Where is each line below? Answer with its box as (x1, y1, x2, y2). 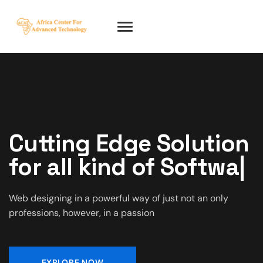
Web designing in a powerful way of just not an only (9, 191, 228, 204)
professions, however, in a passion (9, 206, 154, 219)
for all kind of (9, 151, 160, 182)
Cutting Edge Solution (9, 128, 249, 159)
